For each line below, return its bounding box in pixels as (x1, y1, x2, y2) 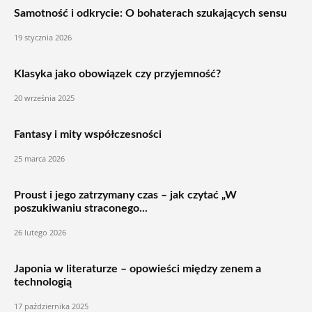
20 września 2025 (14, 93, 75, 103)
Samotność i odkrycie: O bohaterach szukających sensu (14, 8, 287, 19)
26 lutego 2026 (14, 227, 66, 237)
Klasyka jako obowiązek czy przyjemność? (14, 68, 221, 79)
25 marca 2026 (14, 153, 65, 164)
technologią (14, 276, 72, 288)
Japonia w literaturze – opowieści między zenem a (14, 263, 261, 274)
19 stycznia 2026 (14, 32, 72, 42)
